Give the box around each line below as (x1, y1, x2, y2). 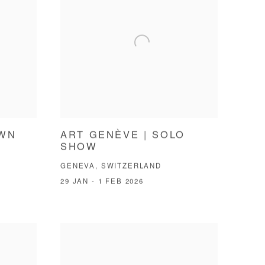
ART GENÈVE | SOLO (60, 131, 185, 141)
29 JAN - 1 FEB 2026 (60, 179, 144, 186)
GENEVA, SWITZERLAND (60, 163, 161, 170)
